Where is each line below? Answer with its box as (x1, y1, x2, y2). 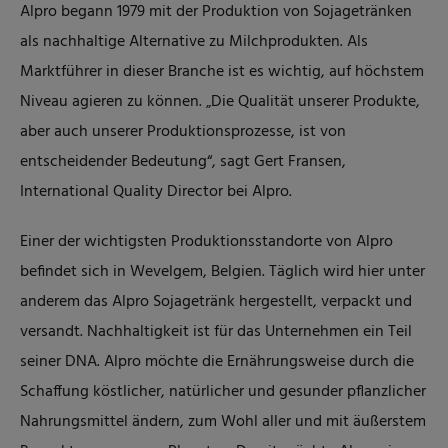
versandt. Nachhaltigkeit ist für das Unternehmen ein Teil (20, 319, 412, 345)
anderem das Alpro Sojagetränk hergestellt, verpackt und (20, 289, 412, 315)
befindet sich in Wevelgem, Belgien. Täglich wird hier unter (20, 259, 425, 285)
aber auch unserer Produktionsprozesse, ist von (20, 119, 346, 145)
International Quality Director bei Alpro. (20, 179, 292, 205)
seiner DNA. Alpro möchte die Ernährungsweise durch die (20, 349, 414, 375)
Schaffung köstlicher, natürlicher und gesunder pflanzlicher (20, 379, 426, 405)
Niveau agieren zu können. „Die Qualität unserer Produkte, (20, 89, 420, 115)
